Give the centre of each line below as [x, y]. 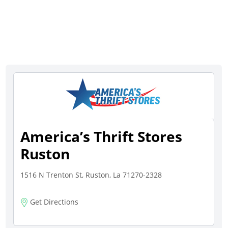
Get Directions [53, 202]
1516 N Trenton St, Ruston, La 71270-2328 [91, 175]
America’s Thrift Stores [102, 136]
